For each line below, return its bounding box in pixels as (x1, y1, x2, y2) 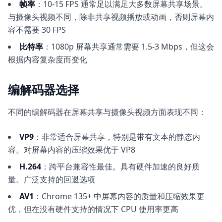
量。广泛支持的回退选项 (8, 174, 95, 185)
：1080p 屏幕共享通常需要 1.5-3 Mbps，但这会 (43, 41, 214, 52)
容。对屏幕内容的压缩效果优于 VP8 (8, 144, 135, 155)
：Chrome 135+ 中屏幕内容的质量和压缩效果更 (34, 191, 205, 202)
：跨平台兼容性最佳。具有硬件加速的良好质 (41, 161, 200, 172)
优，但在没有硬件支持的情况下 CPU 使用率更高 (8, 204, 178, 215)
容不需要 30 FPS (8, 24, 66, 35)
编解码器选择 (8, 81, 79, 98)
